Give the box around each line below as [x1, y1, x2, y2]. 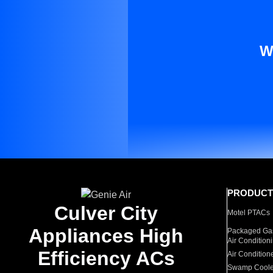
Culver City [54, 202, 158, 224]
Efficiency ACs [37, 247, 175, 269]
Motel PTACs [227, 208, 271, 217]
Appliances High [29, 225, 183, 247]
